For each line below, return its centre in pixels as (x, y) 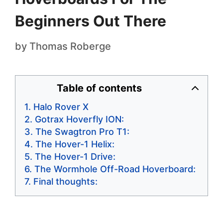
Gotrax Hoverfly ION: (79, 119)
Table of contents (99, 88)
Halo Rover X (61, 107)
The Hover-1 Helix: (75, 144)
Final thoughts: (65, 181)
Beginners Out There (91, 21)
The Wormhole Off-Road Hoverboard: (115, 169)
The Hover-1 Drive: (75, 156)
